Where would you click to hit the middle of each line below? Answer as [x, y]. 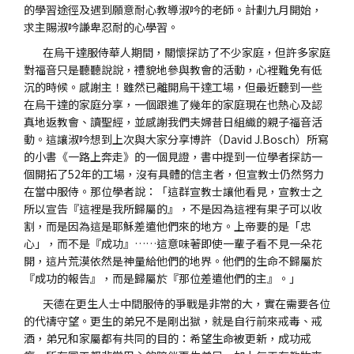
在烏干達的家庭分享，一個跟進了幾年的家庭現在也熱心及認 [173, 104]
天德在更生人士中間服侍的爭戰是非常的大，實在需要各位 [177, 303]
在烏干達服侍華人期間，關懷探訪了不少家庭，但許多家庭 [177, 52]
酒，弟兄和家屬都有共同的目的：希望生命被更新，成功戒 [168, 338]
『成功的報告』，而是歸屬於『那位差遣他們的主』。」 [162, 278]
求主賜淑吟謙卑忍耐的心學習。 [101, 27]
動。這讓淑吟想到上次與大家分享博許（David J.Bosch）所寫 [176, 139]
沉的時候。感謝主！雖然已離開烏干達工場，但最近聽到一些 [173, 87]
